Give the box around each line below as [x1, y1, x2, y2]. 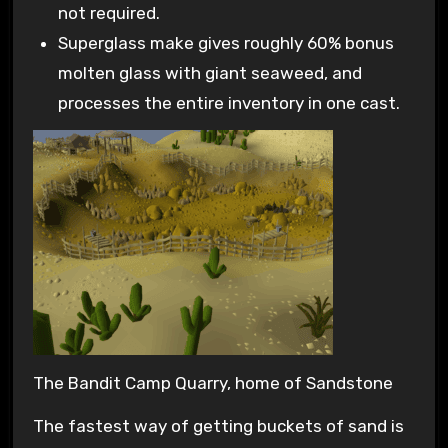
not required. [58, 2, 161, 23]
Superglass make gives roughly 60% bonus [58, 32, 395, 53]
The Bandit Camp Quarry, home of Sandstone [32, 373, 393, 394]
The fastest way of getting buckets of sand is [32, 415, 404, 436]
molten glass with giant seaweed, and [58, 62, 363, 83]
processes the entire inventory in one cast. [58, 92, 401, 113]
